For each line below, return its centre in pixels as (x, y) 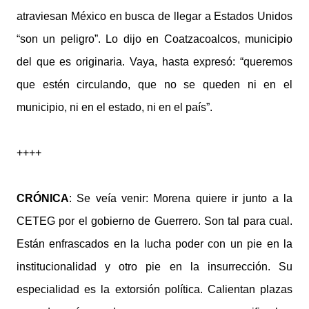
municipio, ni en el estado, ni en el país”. (114, 107)
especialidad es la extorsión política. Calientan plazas (154, 289)
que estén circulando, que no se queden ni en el (154, 84)
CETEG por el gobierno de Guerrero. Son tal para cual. (154, 221)
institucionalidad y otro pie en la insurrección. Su (154, 267)
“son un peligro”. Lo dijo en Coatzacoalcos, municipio (154, 39)
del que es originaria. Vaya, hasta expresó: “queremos (154, 62)
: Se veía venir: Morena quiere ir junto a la (181, 198)
